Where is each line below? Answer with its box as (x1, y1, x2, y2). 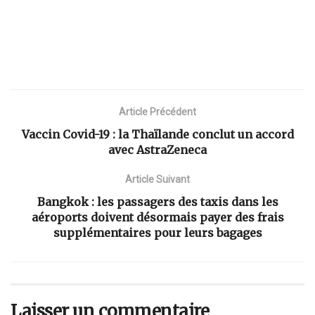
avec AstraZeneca (108, 142, 207, 157)
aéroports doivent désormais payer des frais (31, 210, 284, 224)
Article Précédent (119, 105, 196, 117)
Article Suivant (125, 173, 190, 185)
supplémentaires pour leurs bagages (53, 225, 262, 240)
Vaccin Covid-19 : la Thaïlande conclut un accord (21, 127, 294, 141)
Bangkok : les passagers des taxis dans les (37, 194, 278, 209)
